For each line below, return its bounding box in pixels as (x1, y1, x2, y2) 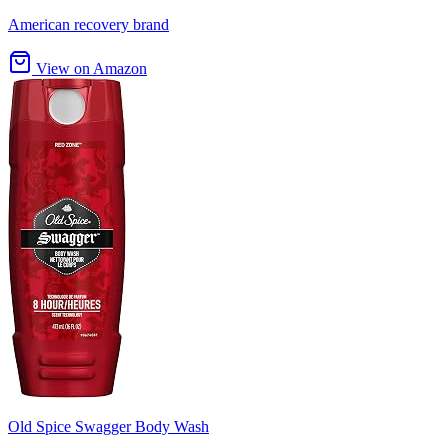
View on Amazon (32, 60, 147, 78)
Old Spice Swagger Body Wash (8, 418, 209, 436)
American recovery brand (8, 16, 169, 34)
